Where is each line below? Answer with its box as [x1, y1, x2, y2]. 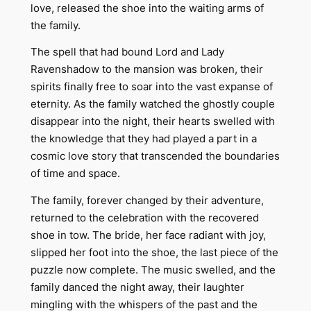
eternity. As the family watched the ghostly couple [30, 98, 275, 111]
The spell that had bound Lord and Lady [30, 46, 224, 59]
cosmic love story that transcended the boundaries [30, 150, 280, 163]
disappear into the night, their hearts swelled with [30, 115, 275, 128]
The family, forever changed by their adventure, [30, 194, 264, 207]
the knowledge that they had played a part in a [30, 133, 257, 146]
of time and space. [30, 167, 120, 180]
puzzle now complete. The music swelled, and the [30, 263, 276, 276]
